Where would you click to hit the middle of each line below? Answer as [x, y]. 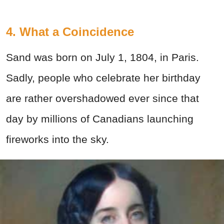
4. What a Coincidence [70, 31]
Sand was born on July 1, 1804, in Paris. [102, 57]
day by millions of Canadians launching [100, 118]
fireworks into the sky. [57, 139]
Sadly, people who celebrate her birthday [103, 77]
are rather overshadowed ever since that [102, 98]
